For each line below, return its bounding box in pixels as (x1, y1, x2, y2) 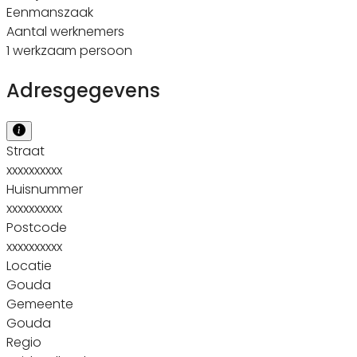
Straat (6, 141, 45, 160)
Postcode (6, 218, 67, 237)
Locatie (6, 256, 52, 275)
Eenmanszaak (6, 2, 93, 22)
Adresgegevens (6, 76, 160, 104)
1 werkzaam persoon (6, 41, 132, 60)
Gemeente (6, 294, 73, 313)
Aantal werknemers (6, 22, 124, 41)
